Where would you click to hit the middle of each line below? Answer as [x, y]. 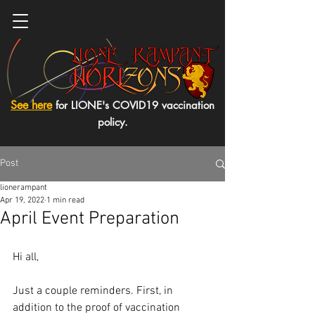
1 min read [65, 200]
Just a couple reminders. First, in [94, 291]
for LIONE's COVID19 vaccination [135, 105]
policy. [112, 122]
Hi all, [26, 257]
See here [31, 105]
